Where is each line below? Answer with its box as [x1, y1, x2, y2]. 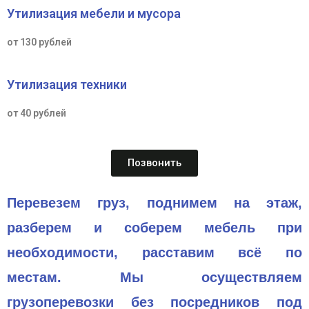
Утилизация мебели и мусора [7, 6, 181, 21]
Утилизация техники [7, 77, 127, 92]
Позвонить [128, 156, 181, 169]
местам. [7, 269, 120, 285]
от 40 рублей [7, 107, 66, 119]
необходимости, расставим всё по [7, 244, 302, 260]
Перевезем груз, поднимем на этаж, [7, 195, 302, 210]
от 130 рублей [7, 36, 72, 48]
